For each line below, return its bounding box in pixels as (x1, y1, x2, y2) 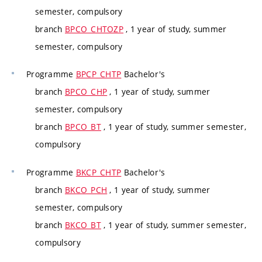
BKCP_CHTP (75, 166, 122, 178)
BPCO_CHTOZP (64, 23, 124, 35)
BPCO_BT (64, 121, 101, 133)
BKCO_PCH (64, 184, 108, 195)
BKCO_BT (64, 219, 101, 230)
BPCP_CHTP (75, 68, 122, 80)
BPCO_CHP (64, 86, 108, 98)
